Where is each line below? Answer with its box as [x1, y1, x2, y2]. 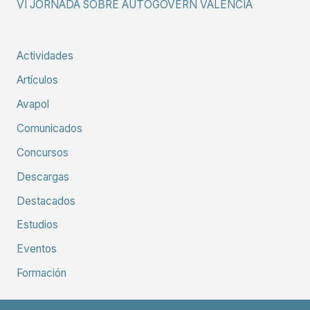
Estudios [16, 218, 58, 232]
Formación [16, 266, 66, 280]
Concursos [16, 145, 69, 159]
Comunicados [16, 121, 82, 135]
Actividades [16, 49, 73, 63]
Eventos [16, 242, 57, 256]
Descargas [16, 170, 69, 183]
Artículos [16, 73, 58, 87]
